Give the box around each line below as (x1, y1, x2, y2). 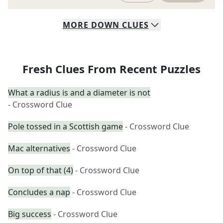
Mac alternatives (8, 143, 70, 154)
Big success (8, 209, 51, 220)
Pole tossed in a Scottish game (8, 121, 123, 132)
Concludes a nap (8, 187, 70, 198)
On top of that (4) (8, 165, 73, 176)
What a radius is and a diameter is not (8, 87, 150, 98)
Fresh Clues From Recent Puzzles (22, 61, 201, 76)
